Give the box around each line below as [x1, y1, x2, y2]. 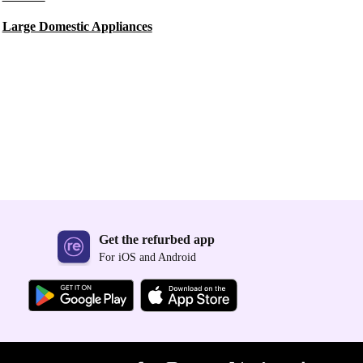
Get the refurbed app [99, 233, 215, 247]
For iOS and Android [99, 251, 196, 264]
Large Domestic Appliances [2, 19, 152, 33]
